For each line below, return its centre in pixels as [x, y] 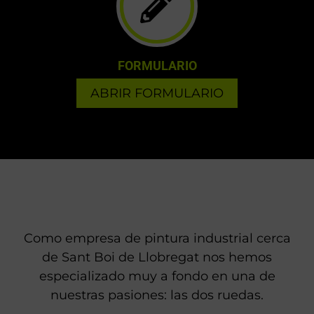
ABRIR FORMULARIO [157, 93]
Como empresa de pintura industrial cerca [157, 239]
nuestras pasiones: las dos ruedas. [157, 295]
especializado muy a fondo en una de [157, 277]
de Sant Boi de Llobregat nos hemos [157, 258]
